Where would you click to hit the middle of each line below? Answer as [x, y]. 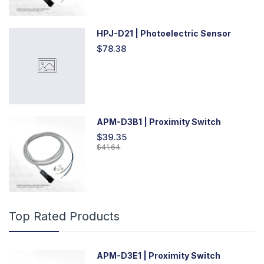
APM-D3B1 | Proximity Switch [159, 121]
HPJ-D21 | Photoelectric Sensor [164, 34]
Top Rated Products [64, 216]
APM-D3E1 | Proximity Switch [159, 255]
